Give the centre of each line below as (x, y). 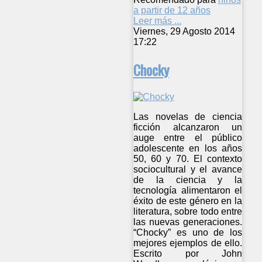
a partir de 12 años (172, 11)
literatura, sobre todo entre (188, 211)
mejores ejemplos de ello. (188, 243)
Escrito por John (188, 253)
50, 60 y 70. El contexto (188, 158)
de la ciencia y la (188, 180)
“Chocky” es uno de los (188, 232)
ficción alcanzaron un (188, 127)
